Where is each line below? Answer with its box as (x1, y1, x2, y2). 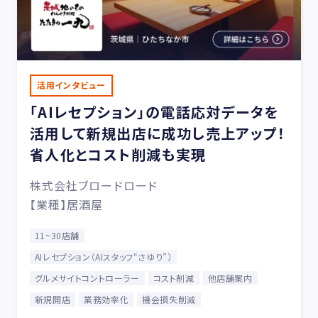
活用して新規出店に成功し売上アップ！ (29, 122, 285, 143)
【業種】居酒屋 (29, 195, 104, 213)
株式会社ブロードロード (29, 176, 158, 194)
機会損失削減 (142, 292, 196, 305)
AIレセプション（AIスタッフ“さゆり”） (34, 250, 172, 263)
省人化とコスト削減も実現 (29, 143, 207, 165)
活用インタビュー (36, 78, 106, 91)
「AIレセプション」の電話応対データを (29, 101, 279, 122)
